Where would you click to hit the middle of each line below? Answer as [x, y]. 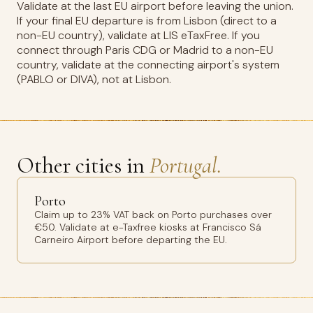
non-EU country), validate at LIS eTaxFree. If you [138, 35]
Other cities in [83, 165]
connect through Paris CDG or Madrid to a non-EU [145, 50]
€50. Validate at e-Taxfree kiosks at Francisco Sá [148, 227]
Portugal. [185, 165]
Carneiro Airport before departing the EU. [131, 240]
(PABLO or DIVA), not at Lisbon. [94, 79]
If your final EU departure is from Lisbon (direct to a [147, 21]
